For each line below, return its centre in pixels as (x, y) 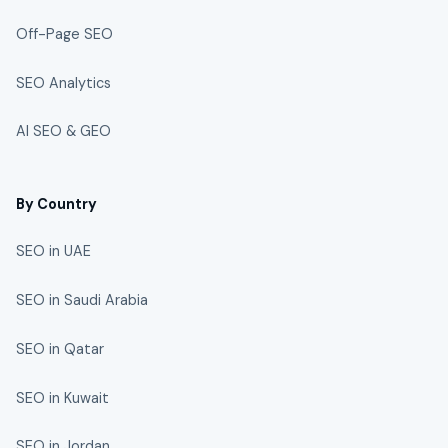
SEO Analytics (63, 82)
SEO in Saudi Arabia (82, 299)
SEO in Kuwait (62, 397)
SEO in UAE (53, 251)
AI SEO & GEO (63, 131)
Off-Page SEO (64, 33)
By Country (56, 203)
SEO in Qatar (60, 348)
